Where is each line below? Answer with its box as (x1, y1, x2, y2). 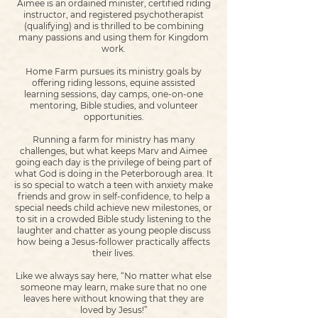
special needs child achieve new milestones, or (15, 202, 212, 213)
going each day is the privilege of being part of (16, 157, 212, 168)
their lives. (92, 248, 135, 258)
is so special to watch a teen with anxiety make (14, 180, 213, 190)
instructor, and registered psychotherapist (23, 9, 204, 20)
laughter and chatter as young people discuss (16, 225, 211, 236)
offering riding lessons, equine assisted (32, 77, 195, 88)
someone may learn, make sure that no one (21, 282, 207, 292)
